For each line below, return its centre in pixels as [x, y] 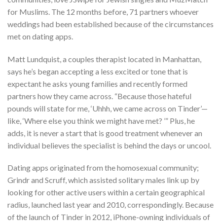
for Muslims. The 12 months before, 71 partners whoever [103, 11]
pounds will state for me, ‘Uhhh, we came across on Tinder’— [108, 108]
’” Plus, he [179, 120]
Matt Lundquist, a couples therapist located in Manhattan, [104, 59]
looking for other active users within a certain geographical [106, 192]
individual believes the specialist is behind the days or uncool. [109, 145]
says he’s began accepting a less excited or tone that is [98, 71]
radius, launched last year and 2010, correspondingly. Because [110, 205]
